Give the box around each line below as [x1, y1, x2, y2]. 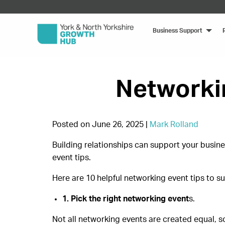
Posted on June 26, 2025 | [52, 120, 150, 129]
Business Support [153, 27, 202, 34]
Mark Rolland [150, 120, 198, 129]
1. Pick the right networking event [62, 194, 189, 203]
